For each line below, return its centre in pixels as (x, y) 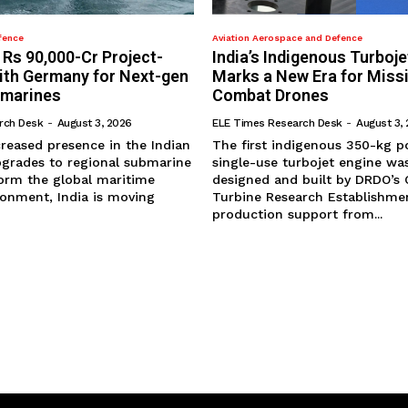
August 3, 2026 (94, 123)
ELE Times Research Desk (277, 123)
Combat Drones (271, 96)
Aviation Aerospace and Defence (288, 38)
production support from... (298, 214)
